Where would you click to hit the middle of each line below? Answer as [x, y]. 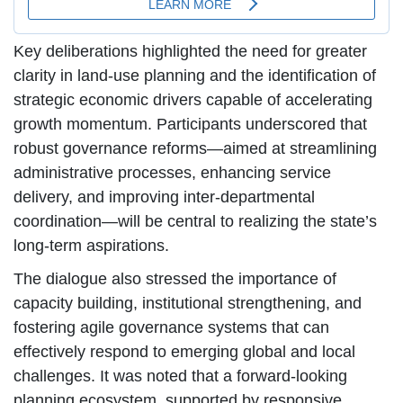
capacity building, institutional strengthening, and [188, 303]
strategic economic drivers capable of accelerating [193, 99]
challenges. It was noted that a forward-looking [180, 376]
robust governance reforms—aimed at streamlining [195, 148]
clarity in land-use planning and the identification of [195, 75]
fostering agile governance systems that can [171, 327]
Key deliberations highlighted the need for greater [190, 51]
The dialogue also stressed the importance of [175, 278]
